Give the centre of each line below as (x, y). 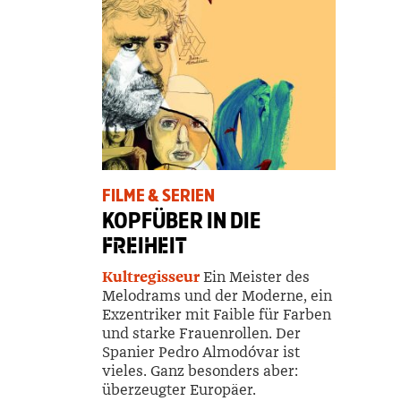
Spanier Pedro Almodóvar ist (201, 352)
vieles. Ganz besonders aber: (200, 371)
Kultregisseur (151, 277)
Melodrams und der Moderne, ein (217, 295)
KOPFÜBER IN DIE (182, 220)
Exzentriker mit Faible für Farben (217, 314)
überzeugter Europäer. (179, 389)
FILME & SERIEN (158, 195)
